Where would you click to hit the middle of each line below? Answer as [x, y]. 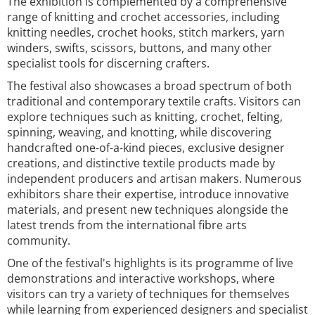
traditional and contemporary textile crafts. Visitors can [154, 101]
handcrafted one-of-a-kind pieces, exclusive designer [146, 148]
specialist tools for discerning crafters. [108, 63]
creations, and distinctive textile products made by [141, 163]
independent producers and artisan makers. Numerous [154, 179]
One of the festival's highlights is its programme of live [150, 263]
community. [39, 240]
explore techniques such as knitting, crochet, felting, [145, 117]
